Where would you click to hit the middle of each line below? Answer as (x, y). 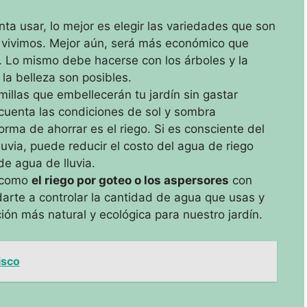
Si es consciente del (209, 129)
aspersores (196, 180)
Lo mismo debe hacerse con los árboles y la (127, 60)
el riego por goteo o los (98, 180)
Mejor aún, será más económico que (149, 43)
